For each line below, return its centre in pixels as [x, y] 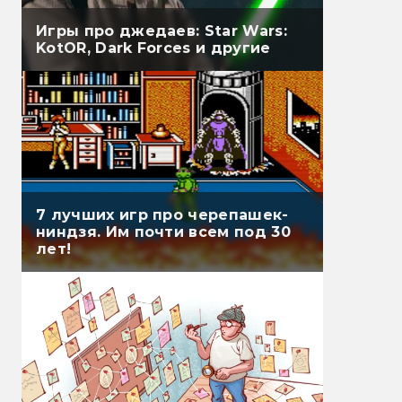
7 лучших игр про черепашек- [162, 215]
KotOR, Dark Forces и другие [153, 48]
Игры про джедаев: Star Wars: [162, 31]
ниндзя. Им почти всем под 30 [163, 232]
